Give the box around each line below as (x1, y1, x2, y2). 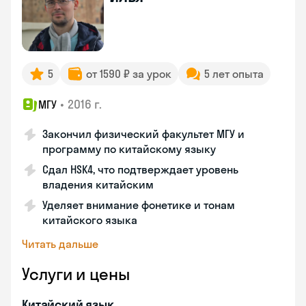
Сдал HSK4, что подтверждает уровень (42, 163, 238, 176)
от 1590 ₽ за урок (86, 67, 171, 81)
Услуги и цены (22, 264, 130, 284)
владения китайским (42, 178, 154, 191)
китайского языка (42, 213, 137, 227)
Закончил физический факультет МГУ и (42, 127, 245, 141)
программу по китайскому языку (42, 142, 216, 156)
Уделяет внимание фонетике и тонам (42, 198, 235, 212)
